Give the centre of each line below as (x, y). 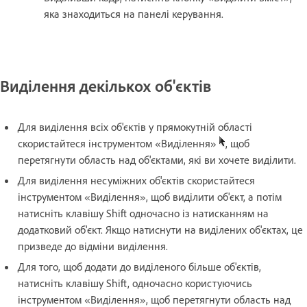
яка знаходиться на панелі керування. (134, 14)
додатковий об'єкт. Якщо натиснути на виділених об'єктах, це (160, 229)
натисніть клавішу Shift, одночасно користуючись (135, 283)
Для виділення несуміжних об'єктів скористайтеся (136, 180)
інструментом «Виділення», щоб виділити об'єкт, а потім (150, 196)
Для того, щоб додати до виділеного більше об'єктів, (139, 266)
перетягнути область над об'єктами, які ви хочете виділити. (157, 159)
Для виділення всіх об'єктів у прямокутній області (135, 126)
